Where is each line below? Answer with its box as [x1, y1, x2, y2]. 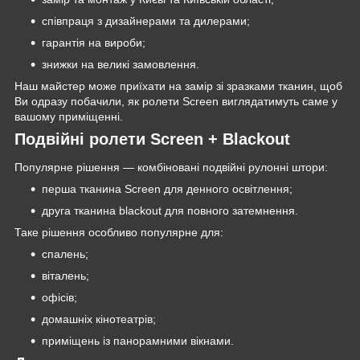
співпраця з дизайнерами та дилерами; [42, 14, 250, 27]
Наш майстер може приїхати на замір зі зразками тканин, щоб [14, 79, 342, 92]
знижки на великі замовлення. [42, 57, 199, 71]
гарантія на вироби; [42, 35, 145, 49]
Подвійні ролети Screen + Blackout [14, 129, 290, 148]
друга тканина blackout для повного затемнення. [42, 204, 298, 218]
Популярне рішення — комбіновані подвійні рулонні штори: [14, 161, 328, 174]
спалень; [42, 247, 88, 261]
